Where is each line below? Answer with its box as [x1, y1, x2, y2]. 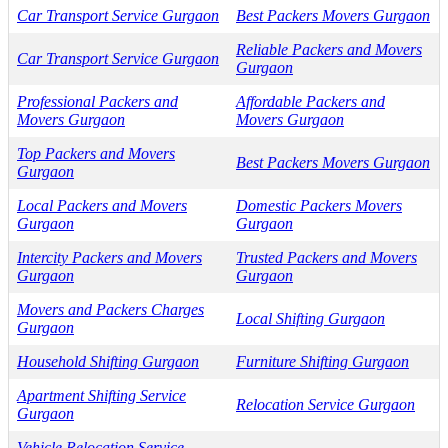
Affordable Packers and [236, 92, 385, 110]
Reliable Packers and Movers [236, 40, 422, 58]
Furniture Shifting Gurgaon [236, 352, 409, 370]
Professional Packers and [17, 92, 178, 110]
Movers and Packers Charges [17, 300, 204, 318]
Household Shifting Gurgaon [17, 352, 199, 370]
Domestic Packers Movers [236, 196, 402, 214]
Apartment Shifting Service [17, 386, 186, 404]
